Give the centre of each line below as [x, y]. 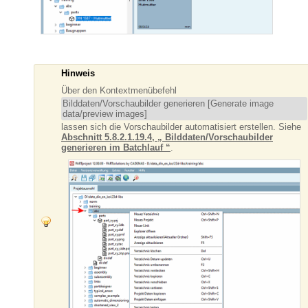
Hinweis [78, 73]
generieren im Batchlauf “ [116, 147]
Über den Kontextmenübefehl [119, 90]
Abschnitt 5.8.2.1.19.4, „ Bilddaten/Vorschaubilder [167, 137]
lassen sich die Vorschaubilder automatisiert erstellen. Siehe [181, 126]
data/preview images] [105, 113]
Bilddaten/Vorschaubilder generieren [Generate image [168, 103]
